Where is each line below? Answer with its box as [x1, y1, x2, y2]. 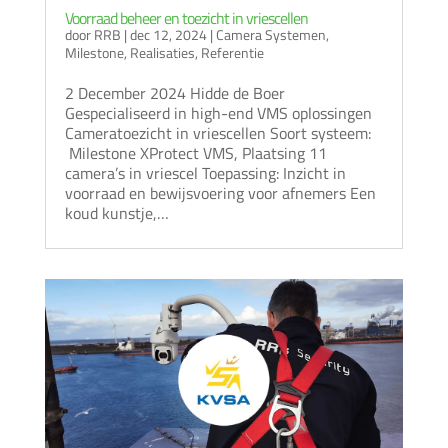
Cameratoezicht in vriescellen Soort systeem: [64, 121, 371, 146]
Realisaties [129, 42, 195, 64]
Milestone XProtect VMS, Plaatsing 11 [64, 141, 327, 166]
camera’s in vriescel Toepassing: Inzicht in [64, 161, 346, 186]
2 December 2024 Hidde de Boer [64, 81, 285, 106]
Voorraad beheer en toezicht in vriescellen [64, 6, 308, 31]
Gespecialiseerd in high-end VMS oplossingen [64, 101, 372, 126]
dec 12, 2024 [129, 24, 207, 46]
